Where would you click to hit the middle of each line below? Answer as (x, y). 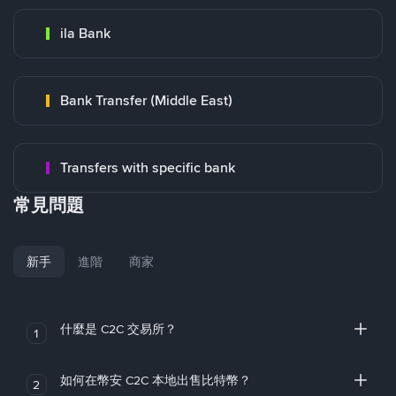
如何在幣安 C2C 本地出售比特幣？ (155, 380)
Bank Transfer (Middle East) (146, 100)
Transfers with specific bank (148, 168)
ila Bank (85, 33)
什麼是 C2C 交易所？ (118, 329)
